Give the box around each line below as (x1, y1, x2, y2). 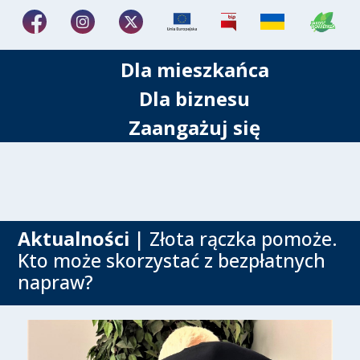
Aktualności (18, 226, 130, 252)
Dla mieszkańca (120, 56, 269, 84)
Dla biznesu (139, 85, 251, 112)
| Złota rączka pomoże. (129, 226, 338, 252)
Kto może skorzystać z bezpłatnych (18, 247, 326, 274)
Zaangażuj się (129, 114, 261, 141)
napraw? (18, 269, 94, 296)
